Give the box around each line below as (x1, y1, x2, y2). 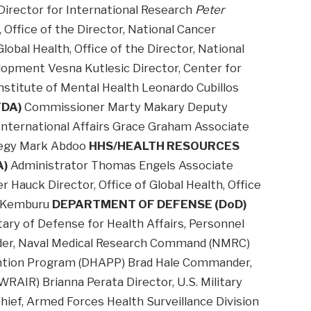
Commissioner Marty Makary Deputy (22, 100, 228, 115)
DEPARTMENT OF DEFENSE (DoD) (52, 197, 247, 212)
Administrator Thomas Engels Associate (8, 158, 234, 173)
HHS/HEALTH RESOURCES (89, 139, 240, 153)
